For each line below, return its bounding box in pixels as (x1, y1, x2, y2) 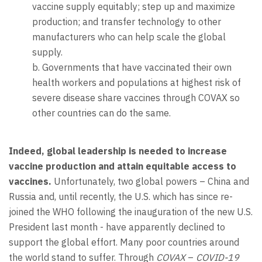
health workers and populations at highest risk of (32, 77, 241, 89)
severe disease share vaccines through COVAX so (32, 92, 240, 104)
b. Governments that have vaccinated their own (32, 61, 232, 74)
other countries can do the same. (32, 107, 171, 119)
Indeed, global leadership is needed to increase (9, 144, 227, 157)
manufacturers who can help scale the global (32, 31, 226, 43)
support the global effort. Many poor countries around (9, 236, 239, 248)
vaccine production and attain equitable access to (9, 160, 236, 172)
